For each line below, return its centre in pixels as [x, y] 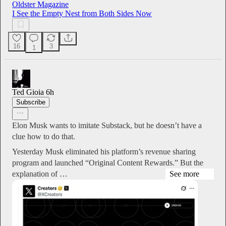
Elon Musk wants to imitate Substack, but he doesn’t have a [107, 125]
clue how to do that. [44, 136]
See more [184, 174]
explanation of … [40, 174]
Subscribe [31, 102]
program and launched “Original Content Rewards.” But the [108, 162]
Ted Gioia [28, 92]
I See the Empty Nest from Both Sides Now [82, 13]
